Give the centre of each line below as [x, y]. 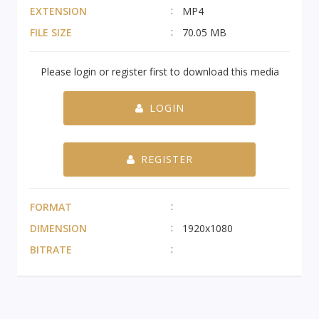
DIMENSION [58, 228]
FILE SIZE [51, 32]
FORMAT [51, 206]
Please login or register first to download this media [159, 71]
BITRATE [51, 249]
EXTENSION [58, 11]
